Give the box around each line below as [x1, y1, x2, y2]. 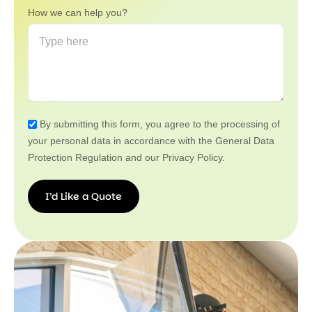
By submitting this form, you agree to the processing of [40, 118, 280, 130]
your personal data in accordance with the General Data [28, 134, 274, 146]
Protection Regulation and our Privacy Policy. [28, 151, 225, 163]
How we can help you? [28, 6, 127, 18]
